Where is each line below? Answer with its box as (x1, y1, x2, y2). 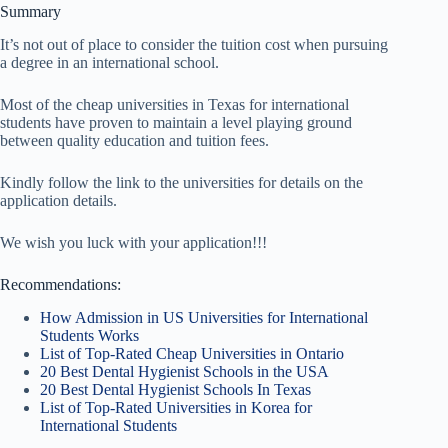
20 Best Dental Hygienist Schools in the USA (40, 362, 329, 380)
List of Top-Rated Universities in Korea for (40, 398, 312, 416)
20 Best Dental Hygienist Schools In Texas (40, 380, 311, 398)
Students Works (40, 326, 139, 344)
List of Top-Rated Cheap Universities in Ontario (40, 344, 344, 362)
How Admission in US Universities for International (40, 308, 368, 326)
